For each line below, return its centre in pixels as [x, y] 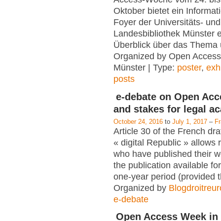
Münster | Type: [145, 68]
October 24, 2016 [138, 121]
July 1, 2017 [190, 121]
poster [189, 68]
